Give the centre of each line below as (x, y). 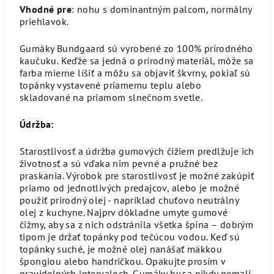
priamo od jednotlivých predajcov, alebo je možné (130, 187)
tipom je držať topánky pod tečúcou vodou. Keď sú (130, 236)
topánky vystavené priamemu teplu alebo (111, 85)
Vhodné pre (46, 9)
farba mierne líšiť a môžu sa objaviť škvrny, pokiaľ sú (135, 72)
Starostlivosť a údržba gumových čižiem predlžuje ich (137, 151)
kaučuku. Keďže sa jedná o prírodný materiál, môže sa (137, 60)
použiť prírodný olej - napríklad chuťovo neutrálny (129, 200)
